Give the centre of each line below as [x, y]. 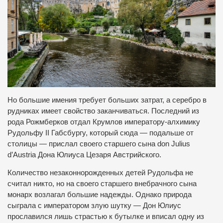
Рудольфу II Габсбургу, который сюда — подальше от [101, 133]
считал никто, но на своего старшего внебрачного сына [102, 184]
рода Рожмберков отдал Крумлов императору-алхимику [104, 122]
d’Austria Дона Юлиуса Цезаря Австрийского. [84, 155]
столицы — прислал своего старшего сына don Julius [99, 144]
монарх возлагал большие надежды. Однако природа [100, 195]
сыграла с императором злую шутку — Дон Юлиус [94, 206]
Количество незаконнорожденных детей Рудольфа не [100, 173]
